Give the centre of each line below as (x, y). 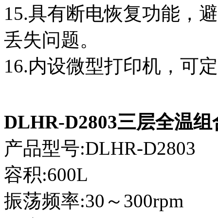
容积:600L (46, 175)
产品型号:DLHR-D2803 (100, 148)
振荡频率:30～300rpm (94, 201)
